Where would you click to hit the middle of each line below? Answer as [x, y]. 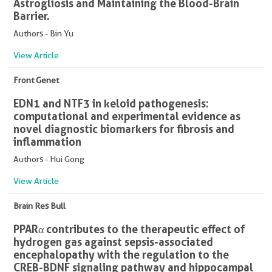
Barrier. [32, 16]
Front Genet [36, 80]
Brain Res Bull [39, 206]
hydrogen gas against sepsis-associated [113, 242]
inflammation [47, 142]
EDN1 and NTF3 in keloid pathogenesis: [111, 104]
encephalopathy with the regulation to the [121, 255]
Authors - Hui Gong [49, 159]
